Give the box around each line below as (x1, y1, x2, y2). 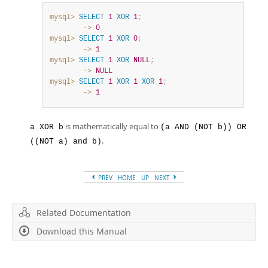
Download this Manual (36, 226, 127, 237)
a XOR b (30, 123, 63, 132)
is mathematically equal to (63, 121, 160, 132)
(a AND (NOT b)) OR (160, 123, 246, 132)
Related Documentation (36, 207, 131, 218)
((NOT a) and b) (30, 137, 102, 146)
